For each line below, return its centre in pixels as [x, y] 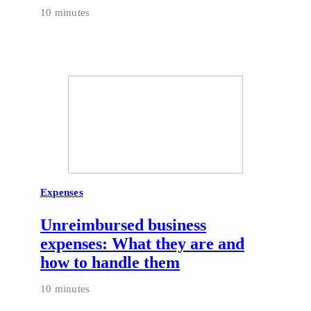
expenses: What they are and [142, 244]
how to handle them [110, 263]
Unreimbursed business [123, 225]
